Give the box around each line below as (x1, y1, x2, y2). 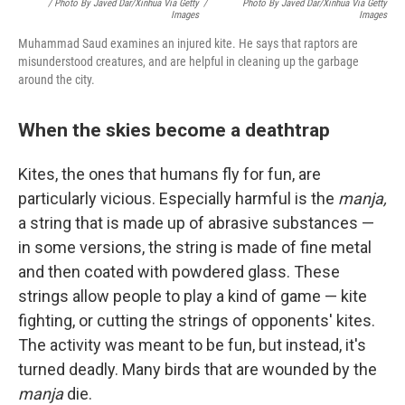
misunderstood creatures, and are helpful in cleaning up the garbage (18, 53, 359, 69)
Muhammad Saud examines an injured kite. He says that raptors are (18, 35, 358, 51)
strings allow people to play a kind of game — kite (18, 286, 367, 306)
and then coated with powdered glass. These (18, 261, 340, 281)
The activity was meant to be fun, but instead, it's (18, 334, 366, 354)
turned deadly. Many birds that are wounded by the (18, 359, 377, 379)
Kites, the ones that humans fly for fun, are (18, 164, 321, 184)
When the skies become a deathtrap (18, 118, 330, 141)
